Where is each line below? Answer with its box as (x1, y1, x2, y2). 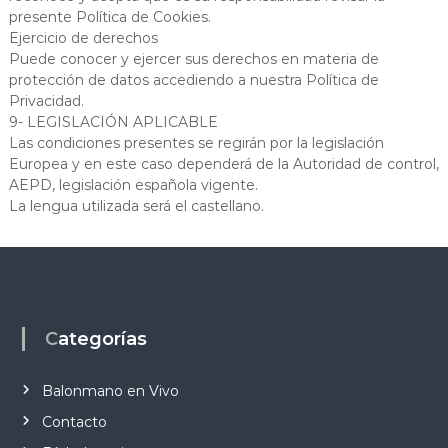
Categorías (57, 327, 147, 350)
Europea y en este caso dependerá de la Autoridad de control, (8, 154, 439, 173)
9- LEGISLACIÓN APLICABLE (8, 112, 218, 131)
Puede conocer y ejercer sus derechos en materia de (8, 49, 379, 68)
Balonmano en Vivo (41, 381, 179, 400)
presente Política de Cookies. (8, 7, 211, 26)
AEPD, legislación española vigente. (8, 175, 258, 194)
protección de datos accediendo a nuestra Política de (8, 70, 379, 89)
